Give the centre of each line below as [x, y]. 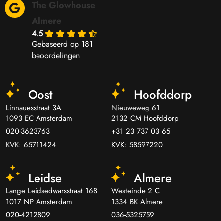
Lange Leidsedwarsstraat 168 [52, 191]
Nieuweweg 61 [136, 107]
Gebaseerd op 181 [62, 44]
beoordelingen [55, 55]
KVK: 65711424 [31, 144]
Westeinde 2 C [136, 191]
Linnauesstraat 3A [34, 107]
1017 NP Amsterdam [39, 202]
